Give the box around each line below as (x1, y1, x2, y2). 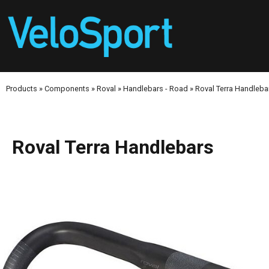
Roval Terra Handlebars (12, 136, 214, 159)
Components (44, 84, 89, 93)
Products (6, 84, 37, 93)
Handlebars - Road (123, 84, 188, 93)
